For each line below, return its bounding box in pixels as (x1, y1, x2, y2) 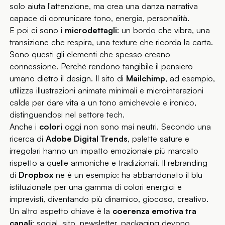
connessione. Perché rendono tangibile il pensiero (10, 61, 193, 71)
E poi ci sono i (10, 25, 65, 35)
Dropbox (19, 169, 54, 180)
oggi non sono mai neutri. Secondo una (62, 121, 211, 132)
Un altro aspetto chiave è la (10, 205, 113, 216)
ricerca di (10, 133, 46, 144)
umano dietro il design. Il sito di (10, 73, 127, 83)
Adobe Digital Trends (46, 133, 128, 144)
